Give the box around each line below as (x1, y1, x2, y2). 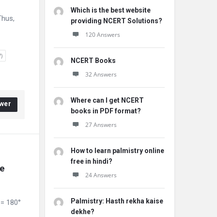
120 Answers (85, 31, 120, 39)
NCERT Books (71, 57, 116, 64)
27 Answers (85, 121, 117, 129)
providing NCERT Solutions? (71, 17, 162, 25)
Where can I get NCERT (71, 96, 144, 104)
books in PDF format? (71, 107, 141, 115)
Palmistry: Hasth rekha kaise (71, 197, 163, 205)
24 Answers (85, 171, 117, 179)
